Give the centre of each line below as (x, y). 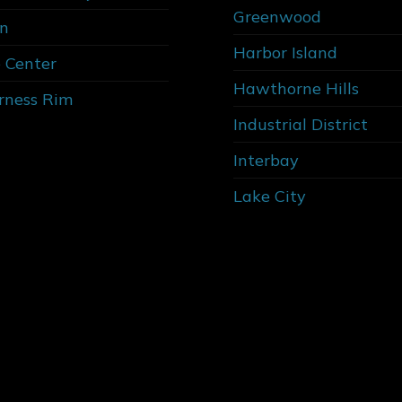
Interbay (266, 160)
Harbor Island (285, 52)
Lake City (270, 196)
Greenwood (277, 16)
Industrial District (301, 124)
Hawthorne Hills (296, 88)
